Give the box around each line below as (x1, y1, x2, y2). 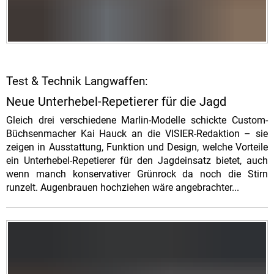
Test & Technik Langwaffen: (6, 74, 148, 89)
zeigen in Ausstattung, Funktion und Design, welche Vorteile (6, 141, 268, 153)
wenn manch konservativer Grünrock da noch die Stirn (6, 168, 268, 180)
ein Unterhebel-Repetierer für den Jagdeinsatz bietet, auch (6, 154, 268, 166)
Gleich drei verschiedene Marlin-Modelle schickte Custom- (6, 114, 268, 126)
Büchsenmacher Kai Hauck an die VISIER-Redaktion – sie (6, 127, 268, 139)
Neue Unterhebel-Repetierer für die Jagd (6, 94, 226, 109)
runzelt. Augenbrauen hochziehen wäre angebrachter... (6, 181, 239, 193)
